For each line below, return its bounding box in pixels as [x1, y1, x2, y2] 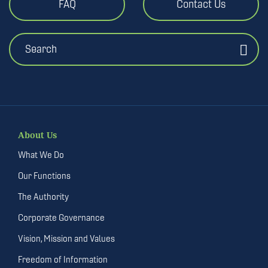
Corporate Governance [18, 211, 105, 223]
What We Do [18, 148, 64, 160]
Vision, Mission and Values [18, 232, 115, 244]
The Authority [18, 190, 69, 202]
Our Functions [18, 169, 71, 181]
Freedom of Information [18, 253, 108, 265]
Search [25, 42, 57, 56]
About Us [18, 130, 57, 141]
